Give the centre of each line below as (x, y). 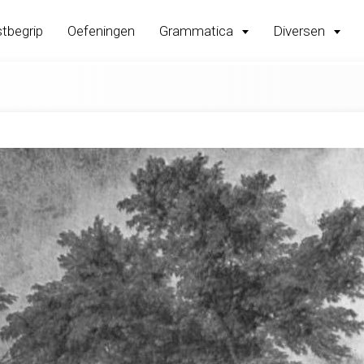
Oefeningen (101, 30)
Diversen (301, 30)
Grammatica (198, 30)
